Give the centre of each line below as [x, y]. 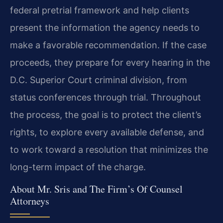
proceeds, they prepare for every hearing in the [110, 63]
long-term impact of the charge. [78, 167]
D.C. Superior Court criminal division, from [99, 80]
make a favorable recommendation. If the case [108, 45]
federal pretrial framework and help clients [100, 10]
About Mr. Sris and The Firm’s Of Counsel [96, 189]
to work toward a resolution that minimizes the [109, 150]
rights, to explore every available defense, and [107, 132]
